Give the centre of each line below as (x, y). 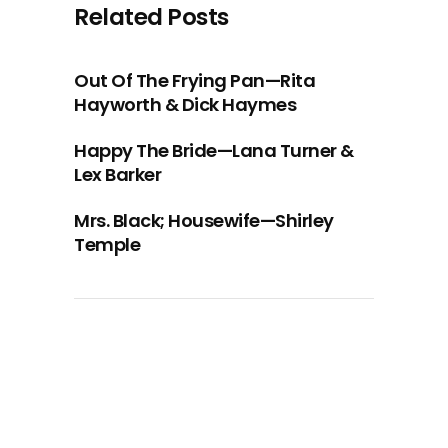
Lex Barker (117, 174)
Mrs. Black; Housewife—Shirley (204, 220)
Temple (107, 244)
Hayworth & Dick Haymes (185, 104)
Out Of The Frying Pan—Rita (194, 80)
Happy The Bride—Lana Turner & (214, 150)
